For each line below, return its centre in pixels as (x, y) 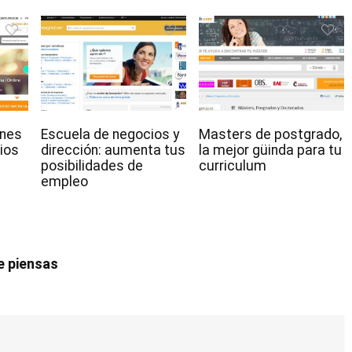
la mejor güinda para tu (270, 150)
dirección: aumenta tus (113, 150)
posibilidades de (92, 166)
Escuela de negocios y (110, 135)
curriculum (232, 166)
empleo (64, 182)
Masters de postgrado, (270, 135)
